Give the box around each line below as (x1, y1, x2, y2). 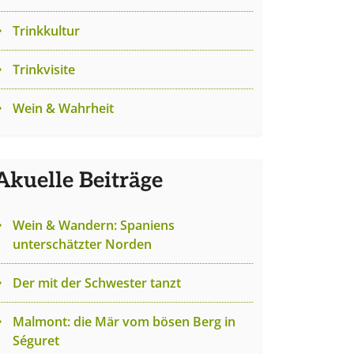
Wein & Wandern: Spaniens (13, 217, 175, 234)
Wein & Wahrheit (13, 100, 114, 117)
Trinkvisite (13, 61, 75, 78)
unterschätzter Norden (13, 235, 152, 253)
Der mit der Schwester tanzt (13, 274, 181, 292)
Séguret (13, 332, 59, 349)
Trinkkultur (13, 22, 80, 40)
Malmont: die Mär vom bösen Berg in (13, 313, 235, 330)
